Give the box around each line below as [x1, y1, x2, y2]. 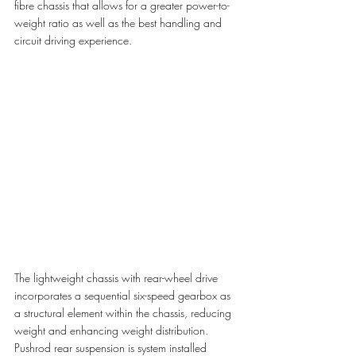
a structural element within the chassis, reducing [14, 305, 234, 321]
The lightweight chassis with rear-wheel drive [14, 270, 221, 286]
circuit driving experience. [14, 32, 135, 48]
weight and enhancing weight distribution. [14, 323, 211, 339]
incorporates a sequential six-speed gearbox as [14, 288, 234, 304]
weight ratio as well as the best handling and [14, 14, 225, 30]
